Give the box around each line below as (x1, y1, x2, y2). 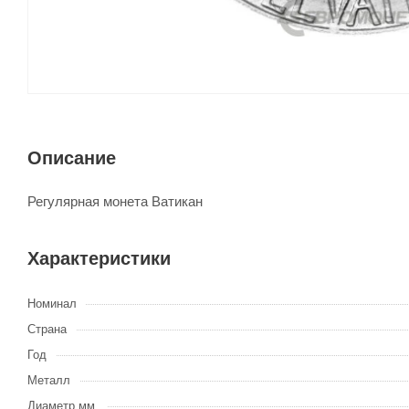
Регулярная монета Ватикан (27, 194, 203, 210)
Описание (27, 148, 116, 169)
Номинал (27, 297, 77, 311)
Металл (27, 373, 70, 388)
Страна (27, 322, 67, 337)
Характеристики (27, 248, 171, 269)
